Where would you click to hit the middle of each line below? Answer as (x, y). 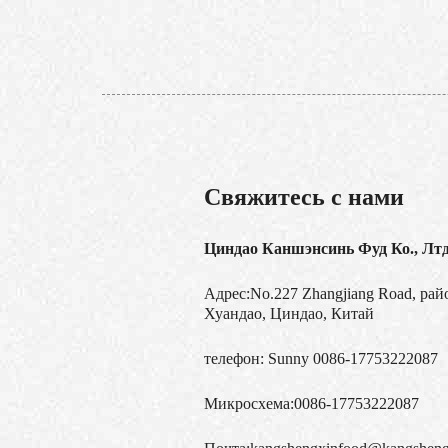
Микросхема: (249, 404)
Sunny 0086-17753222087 (351, 359)
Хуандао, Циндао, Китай (289, 314)
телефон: (234, 359)
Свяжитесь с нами (304, 197)
